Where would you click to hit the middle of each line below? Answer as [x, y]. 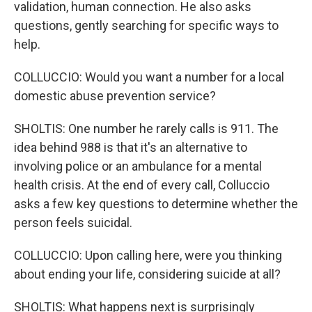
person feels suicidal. [73, 223]
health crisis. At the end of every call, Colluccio [142, 185]
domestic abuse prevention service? [115, 96]
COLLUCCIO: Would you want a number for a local [149, 77]
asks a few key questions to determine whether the [156, 204]
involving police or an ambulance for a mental [138, 166]
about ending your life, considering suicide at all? [147, 274]
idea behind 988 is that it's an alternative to [131, 147]
